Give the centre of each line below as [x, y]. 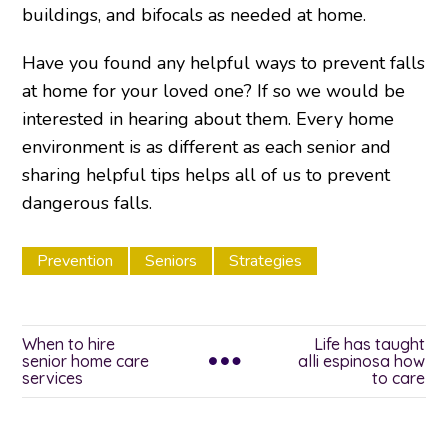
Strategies [266, 261]
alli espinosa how [362, 361]
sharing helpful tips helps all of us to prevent [206, 175]
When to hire [69, 344]
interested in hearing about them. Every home [208, 119]
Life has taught [370, 344]
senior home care [86, 361]
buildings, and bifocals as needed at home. [194, 15]
